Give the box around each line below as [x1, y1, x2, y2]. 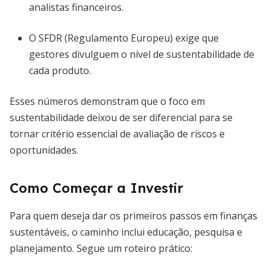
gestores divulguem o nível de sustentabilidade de [29, 48, 254, 61]
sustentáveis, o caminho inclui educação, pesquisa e [10, 225, 242, 239]
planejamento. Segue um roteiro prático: [10, 242, 192, 255]
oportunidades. [10, 143, 78, 157]
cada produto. [29, 64, 91, 77]
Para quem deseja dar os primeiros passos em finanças [10, 209, 257, 222]
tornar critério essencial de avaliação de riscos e [10, 127, 225, 140]
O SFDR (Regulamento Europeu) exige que [29, 31, 219, 45]
